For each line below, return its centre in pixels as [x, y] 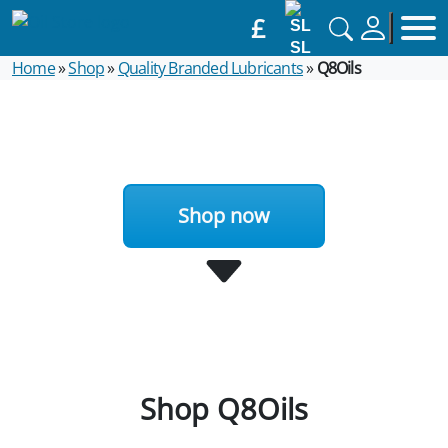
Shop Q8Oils [224, 409]
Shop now [224, 216]
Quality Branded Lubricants [210, 68]
